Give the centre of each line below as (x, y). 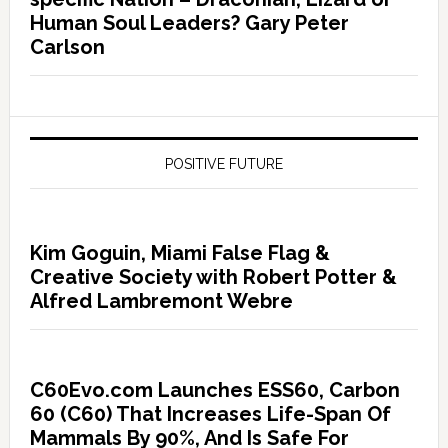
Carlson (67, 47)
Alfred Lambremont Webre (161, 301)
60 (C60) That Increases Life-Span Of (210, 414)
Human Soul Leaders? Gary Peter (189, 23)
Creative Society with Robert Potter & (213, 277)
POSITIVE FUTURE (223, 164)
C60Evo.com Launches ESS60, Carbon (214, 390)
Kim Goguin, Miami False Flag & (179, 253)
